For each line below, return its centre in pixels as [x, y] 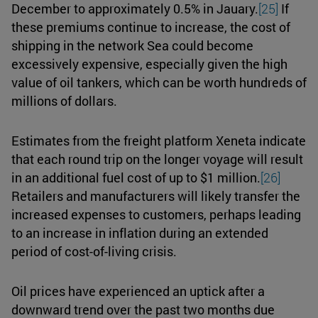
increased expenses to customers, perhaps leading [156, 214]
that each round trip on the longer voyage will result [157, 159]
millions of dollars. [64, 100]
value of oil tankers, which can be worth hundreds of [159, 82]
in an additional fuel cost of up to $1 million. [136, 177]
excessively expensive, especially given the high [149, 64]
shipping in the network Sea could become [132, 45]
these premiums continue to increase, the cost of [151, 27]
